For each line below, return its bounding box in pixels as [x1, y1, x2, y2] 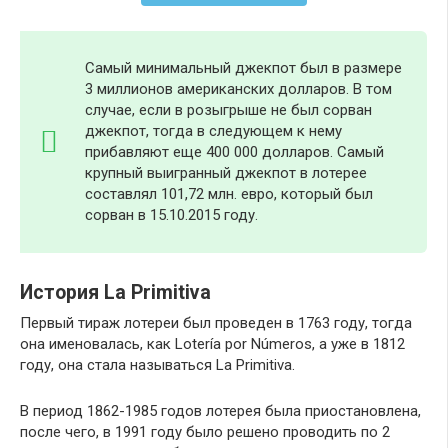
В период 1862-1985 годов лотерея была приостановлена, [20, 401, 421, 420]
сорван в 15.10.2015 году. [85, 205, 258, 224]
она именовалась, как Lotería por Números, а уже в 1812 [20, 334, 405, 353]
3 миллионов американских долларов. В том [85, 79, 392, 98]
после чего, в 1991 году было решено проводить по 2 [20, 422, 390, 441]
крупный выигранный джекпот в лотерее [85, 163, 367, 182]
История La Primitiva [20, 281, 211, 305]
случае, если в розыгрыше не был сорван [85, 100, 372, 119]
